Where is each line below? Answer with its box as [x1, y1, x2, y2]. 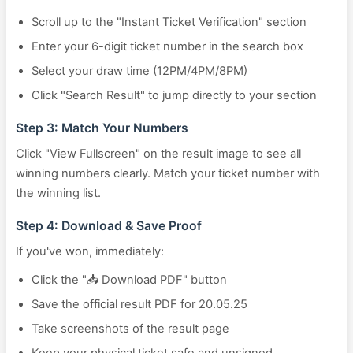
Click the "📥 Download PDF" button [32, 273, 227, 287]
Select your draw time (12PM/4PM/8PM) [32, 64, 247, 78]
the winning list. [16, 186, 101, 200]
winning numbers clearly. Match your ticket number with [16, 166, 320, 180]
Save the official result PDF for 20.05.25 [32, 297, 247, 311]
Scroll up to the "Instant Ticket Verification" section [32, 15, 307, 29]
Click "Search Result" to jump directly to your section [32, 88, 317, 102]
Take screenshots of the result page [32, 321, 229, 336]
